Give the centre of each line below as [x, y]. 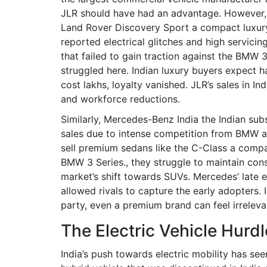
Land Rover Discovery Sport [125, 27]
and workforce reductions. [120, 99]
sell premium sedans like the [126, 148]
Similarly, [82, 119]
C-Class [209, 148]
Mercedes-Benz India [151, 119]
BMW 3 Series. [93, 162]
